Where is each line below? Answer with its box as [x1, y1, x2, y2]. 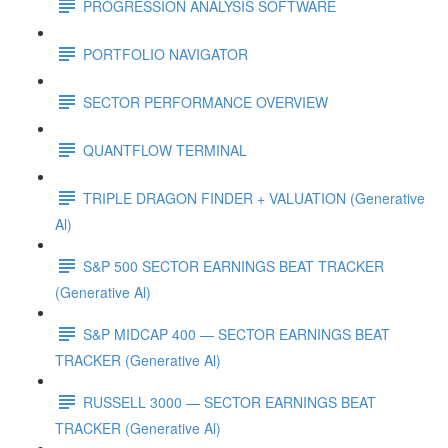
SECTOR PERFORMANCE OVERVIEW [83, 91, 328, 112]
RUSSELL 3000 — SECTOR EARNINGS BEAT [83, 391, 376, 412]
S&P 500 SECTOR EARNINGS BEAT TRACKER [83, 255, 384, 276]
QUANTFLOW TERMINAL [83, 139, 247, 160]
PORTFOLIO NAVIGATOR [83, 43, 248, 64]
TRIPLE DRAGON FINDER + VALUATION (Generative [83, 187, 425, 208]
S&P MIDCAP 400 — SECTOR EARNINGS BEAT [83, 323, 390, 344]
